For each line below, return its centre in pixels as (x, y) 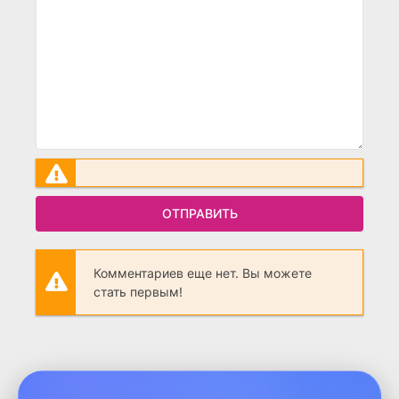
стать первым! (138, 291)
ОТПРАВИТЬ (199, 214)
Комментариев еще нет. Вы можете (203, 273)
